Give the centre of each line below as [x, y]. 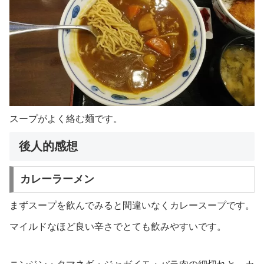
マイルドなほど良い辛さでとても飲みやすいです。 [118, 227]
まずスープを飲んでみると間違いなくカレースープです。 [132, 206]
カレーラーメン [57, 179]
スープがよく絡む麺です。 [66, 118]
